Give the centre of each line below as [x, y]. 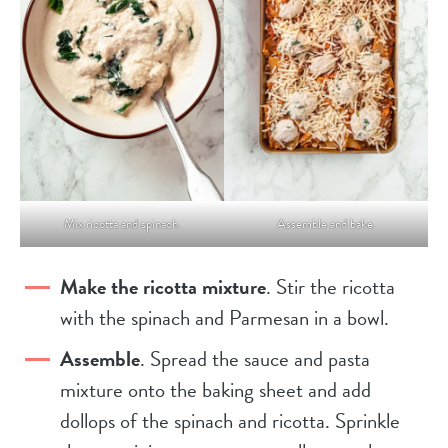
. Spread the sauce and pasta [255, 359]
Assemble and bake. [326, 224]
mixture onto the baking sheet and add [215, 390]
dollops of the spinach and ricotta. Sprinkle [230, 421]
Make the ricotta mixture [163, 287]
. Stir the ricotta [330, 287]
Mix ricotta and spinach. [122, 224]
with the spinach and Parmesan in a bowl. [224, 318]
